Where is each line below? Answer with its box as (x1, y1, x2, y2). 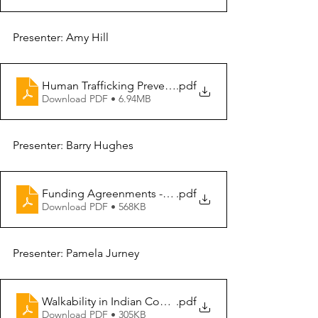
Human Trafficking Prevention (42, 78, 191, 92)
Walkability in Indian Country (42, 294, 185, 308)
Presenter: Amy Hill (13, 31, 109, 44)
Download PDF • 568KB (42, 199, 146, 213)
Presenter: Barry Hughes (13, 138, 133, 152)
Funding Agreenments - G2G (42, 186, 188, 200)
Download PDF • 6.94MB (42, 92, 151, 105)
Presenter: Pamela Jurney (13, 246, 139, 260)
